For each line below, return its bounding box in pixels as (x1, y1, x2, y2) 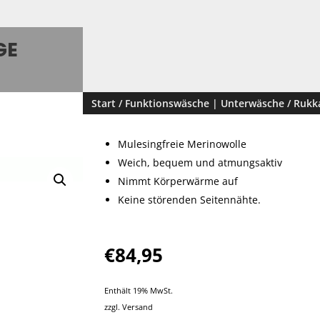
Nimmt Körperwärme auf (118, 174, 239, 188)
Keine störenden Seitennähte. (118, 192, 261, 206)
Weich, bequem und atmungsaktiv (118, 155, 283, 169)
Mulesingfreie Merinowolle (118, 136, 247, 151)
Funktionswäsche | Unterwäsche (125, 96, 285, 110)
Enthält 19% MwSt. (104, 284, 174, 296)
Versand (122, 301, 154, 312)
